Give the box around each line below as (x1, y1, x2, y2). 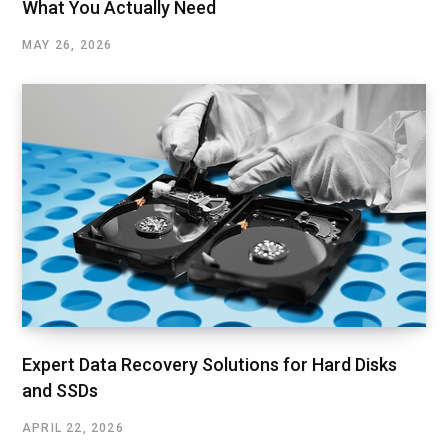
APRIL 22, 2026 (22, 420, 124, 435)
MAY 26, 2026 (22, 38, 113, 53)
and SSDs (22, 379, 98, 401)
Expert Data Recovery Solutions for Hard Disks (22, 353, 397, 375)
